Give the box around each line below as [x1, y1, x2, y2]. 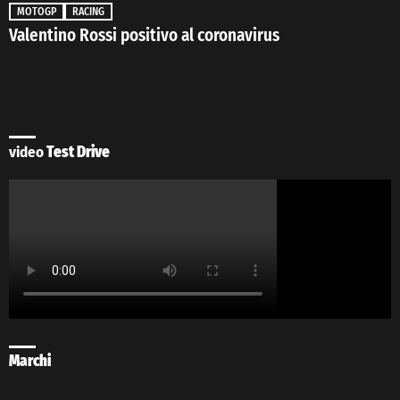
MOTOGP [17, 5, 56, 19]
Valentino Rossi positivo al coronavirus [9, 25, 279, 46]
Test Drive [44, 142, 110, 162]
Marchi [9, 351, 51, 371]
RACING [72, 5, 104, 19]
